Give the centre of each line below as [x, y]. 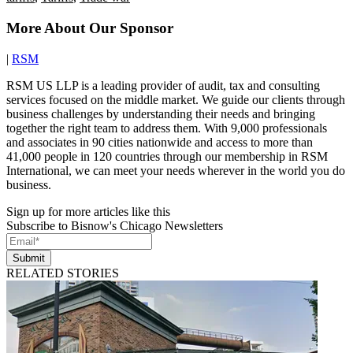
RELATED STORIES [63, 273]
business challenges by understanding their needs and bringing [161, 113]
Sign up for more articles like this [88, 211]
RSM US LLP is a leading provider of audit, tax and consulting [163, 85]
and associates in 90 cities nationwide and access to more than [160, 142]
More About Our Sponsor [90, 28]
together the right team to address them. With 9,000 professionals [167, 128]
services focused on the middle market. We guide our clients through [176, 99]
